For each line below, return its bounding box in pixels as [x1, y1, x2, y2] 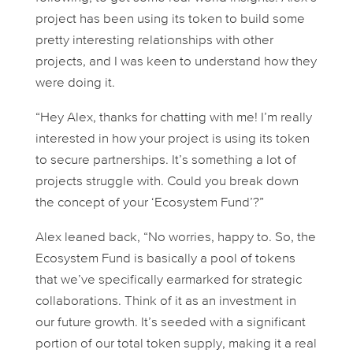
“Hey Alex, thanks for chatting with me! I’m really [35, 111, 312, 125]
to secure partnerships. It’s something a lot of [35, 154, 296, 168]
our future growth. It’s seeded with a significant [35, 316, 306, 330]
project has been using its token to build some [35, 13, 305, 27]
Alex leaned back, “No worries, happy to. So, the [35, 231, 316, 245]
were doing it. [35, 76, 115, 91]
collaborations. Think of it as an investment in [35, 295, 296, 309]
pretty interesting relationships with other [35, 34, 273, 48]
